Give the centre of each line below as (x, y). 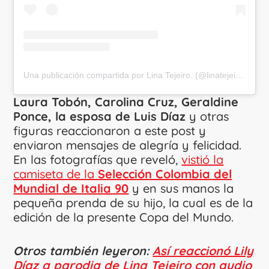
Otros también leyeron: (83, 251)
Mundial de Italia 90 (71, 189)
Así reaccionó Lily (203, 251)
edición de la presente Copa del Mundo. (124, 217)
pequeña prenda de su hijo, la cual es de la (133, 203)
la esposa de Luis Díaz (122, 116)
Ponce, (33, 116)
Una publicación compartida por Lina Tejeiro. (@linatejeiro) (240, 75)
